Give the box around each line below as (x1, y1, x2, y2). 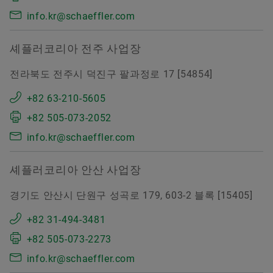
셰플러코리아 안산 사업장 (10, 163, 141, 177)
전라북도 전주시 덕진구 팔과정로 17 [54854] (10, 68, 213, 80)
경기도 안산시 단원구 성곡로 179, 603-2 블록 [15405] (10, 190, 253, 202)
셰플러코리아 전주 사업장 (10, 42, 141, 55)
